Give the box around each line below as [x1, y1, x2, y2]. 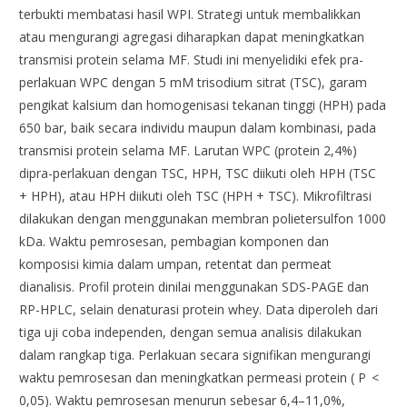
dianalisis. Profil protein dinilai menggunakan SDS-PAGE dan [19, 278, 370, 296]
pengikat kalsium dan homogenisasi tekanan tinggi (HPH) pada [19, 96, 387, 114]
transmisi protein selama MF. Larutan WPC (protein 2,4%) [19, 142, 358, 160]
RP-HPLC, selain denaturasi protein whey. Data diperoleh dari [19, 301, 379, 319]
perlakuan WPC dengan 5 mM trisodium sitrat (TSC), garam [19, 74, 368, 92]
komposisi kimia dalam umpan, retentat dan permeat [19, 255, 333, 273]
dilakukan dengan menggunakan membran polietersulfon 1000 [19, 210, 387, 228]
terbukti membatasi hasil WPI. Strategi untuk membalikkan [19, 5, 362, 24]
